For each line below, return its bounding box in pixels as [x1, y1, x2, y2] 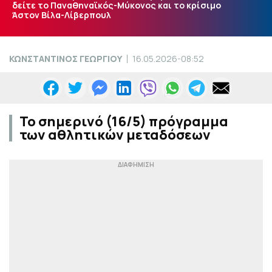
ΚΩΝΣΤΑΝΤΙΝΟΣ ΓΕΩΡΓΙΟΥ [9, 52, 122, 64]
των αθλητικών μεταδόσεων [19, 126, 211, 144]
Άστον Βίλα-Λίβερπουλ [12, 8, 111, 21]
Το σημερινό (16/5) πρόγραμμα [19, 112, 228, 131]
